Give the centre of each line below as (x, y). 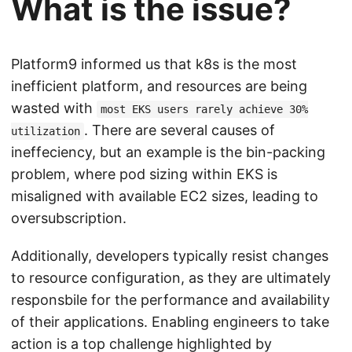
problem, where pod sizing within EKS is (144, 174)
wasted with (54, 108)
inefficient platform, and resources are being (159, 86)
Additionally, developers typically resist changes (170, 256)
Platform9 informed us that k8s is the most (154, 64)
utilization (46, 131)
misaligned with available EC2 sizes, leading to (165, 196)
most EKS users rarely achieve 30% (204, 109)
